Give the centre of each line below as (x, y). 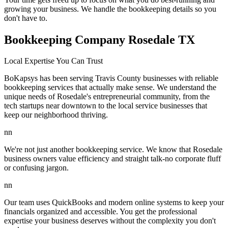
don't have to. (26, 18)
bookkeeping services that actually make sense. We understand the (110, 88)
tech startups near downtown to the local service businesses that (106, 106)
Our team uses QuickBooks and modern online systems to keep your (114, 203)
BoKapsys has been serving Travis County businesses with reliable (111, 78)
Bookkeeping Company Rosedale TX (99, 39)
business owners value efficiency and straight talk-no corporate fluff (112, 159)
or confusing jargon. (36, 168)
